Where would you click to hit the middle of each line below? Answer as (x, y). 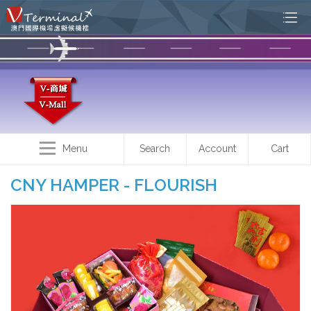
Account (218, 149)
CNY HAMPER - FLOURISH (114, 185)
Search (155, 149)
